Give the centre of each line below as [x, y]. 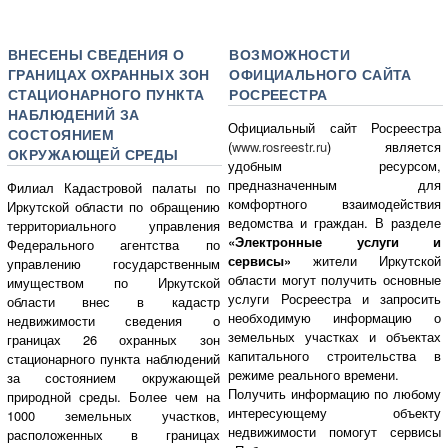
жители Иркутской [377, 261]
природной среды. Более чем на [113, 397]
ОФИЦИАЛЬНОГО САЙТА [320, 74]
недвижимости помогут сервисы [334, 432]
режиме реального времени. [314, 375]
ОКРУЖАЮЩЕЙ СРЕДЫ [93, 154]
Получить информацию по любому [334, 394]
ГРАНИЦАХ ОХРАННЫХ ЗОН [109, 74]
